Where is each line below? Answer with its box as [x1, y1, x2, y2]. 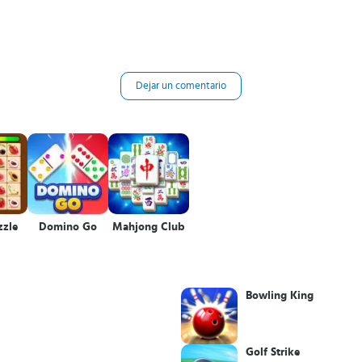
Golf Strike [246, 347, 300, 358]
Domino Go [39, 221, 97, 233]
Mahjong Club [112, 221, 185, 233]
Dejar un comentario [136, 81, 226, 91]
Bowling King [246, 290, 314, 301]
